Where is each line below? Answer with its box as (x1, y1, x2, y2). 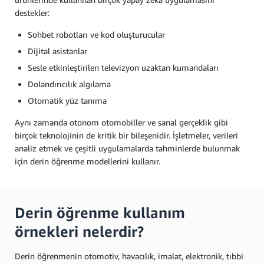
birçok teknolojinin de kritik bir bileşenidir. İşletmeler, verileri (15, 130, 238, 140)
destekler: (15, 8, 49, 18)
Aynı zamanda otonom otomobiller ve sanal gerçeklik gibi (15, 117, 228, 127)
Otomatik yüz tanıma (28, 95, 107, 105)
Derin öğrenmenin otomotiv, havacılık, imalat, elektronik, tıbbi (15, 251, 243, 261)
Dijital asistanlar (28, 46, 87, 56)
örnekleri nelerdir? (15, 223, 144, 240)
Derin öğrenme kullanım (15, 204, 185, 222)
